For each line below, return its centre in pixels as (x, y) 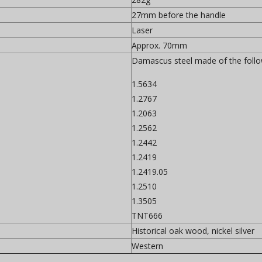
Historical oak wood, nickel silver (193, 231)
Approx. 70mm (159, 45)
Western (147, 246)
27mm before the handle (179, 15)
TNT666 (147, 216)
